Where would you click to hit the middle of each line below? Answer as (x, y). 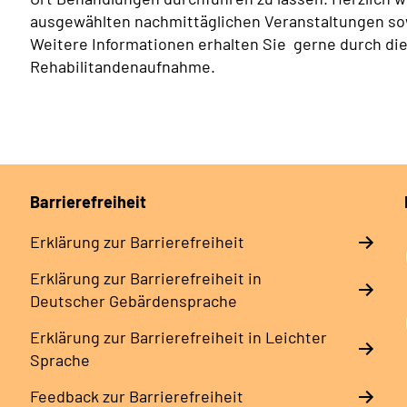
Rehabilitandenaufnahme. (123, 67)
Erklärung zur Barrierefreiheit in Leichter (178, 338)
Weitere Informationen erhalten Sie (158, 44)
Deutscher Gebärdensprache (133, 301)
